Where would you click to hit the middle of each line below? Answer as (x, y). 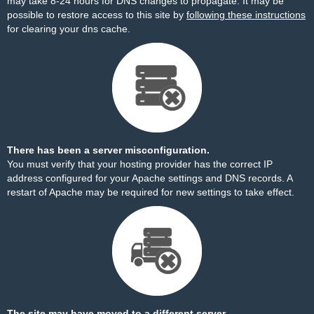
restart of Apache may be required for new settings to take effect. (151, 192)
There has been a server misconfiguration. (108, 150)
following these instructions (246, 15)
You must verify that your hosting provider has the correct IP (140, 164)
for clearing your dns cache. (69, 29)
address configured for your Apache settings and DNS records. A (150, 178)
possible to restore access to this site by (97, 15)
